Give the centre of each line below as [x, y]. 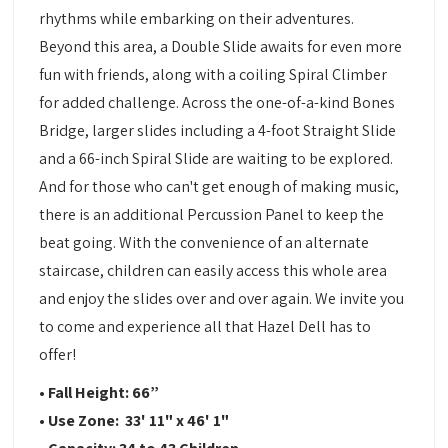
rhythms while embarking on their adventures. [197, 19]
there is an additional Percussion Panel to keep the [212, 215]
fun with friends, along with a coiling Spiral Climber [213, 75]
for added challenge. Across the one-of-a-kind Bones [217, 103]
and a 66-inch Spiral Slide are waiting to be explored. [216, 159]
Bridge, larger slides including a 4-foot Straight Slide [218, 131]
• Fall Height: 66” [99, 393]
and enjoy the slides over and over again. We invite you [222, 299]
